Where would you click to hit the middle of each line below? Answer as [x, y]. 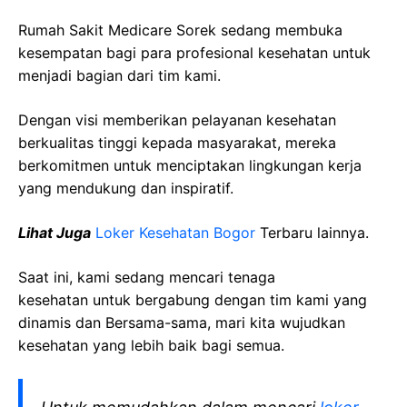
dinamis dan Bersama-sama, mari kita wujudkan [182, 323]
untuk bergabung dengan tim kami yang [228, 300]
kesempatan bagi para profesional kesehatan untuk [194, 53]
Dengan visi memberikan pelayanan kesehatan [177, 120]
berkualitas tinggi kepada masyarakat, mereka [177, 143]
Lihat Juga [55, 233]
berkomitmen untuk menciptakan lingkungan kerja [190, 165]
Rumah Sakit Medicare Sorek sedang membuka [180, 30]
